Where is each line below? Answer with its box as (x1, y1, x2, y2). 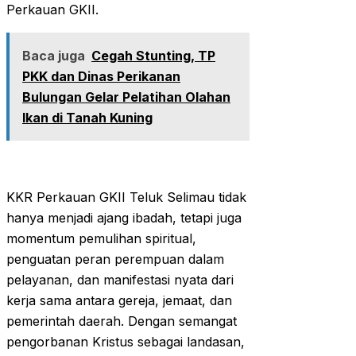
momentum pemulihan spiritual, (6, 230, 196, 247)
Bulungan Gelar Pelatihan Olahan (22, 89, 230, 106)
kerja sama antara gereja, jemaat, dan (6, 292, 232, 309)
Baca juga (22, 48, 85, 64)
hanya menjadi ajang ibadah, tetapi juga (6, 210, 242, 226)
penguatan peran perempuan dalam (6, 251, 224, 268)
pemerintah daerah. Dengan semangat (6, 313, 237, 330)
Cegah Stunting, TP (91, 48, 215, 64)
